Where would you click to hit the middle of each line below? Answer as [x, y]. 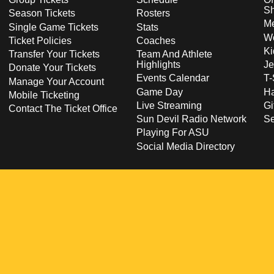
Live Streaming [169, 105]
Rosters [153, 13]
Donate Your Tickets [52, 68]
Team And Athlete [174, 54]
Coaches [156, 40]
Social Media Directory [185, 146]
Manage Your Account [56, 81]
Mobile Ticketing [44, 95]
